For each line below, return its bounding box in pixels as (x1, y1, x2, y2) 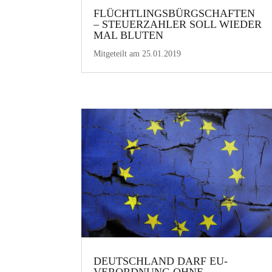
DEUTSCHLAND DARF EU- (93, 255, 228, 268)
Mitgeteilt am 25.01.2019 (93, 49, 182, 58)
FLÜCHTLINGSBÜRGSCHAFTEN (93, 7, 256, 19)
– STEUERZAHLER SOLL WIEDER (93, 18, 262, 30)
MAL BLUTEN (93, 29, 164, 41)
